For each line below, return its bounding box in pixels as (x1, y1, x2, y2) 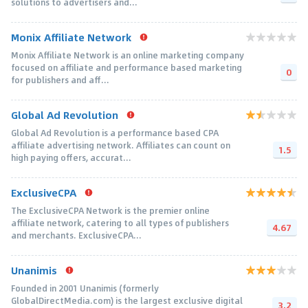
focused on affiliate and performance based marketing (11, 60, 242, 74)
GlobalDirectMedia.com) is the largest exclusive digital (11, 294, 243, 307)
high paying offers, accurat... (11, 151, 131, 164)
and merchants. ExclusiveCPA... (11, 228, 142, 241)
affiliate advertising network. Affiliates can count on (11, 138, 230, 151)
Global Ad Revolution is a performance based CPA (11, 126, 219, 139)
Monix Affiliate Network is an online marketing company (11, 48, 244, 61)
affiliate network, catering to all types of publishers (11, 216, 229, 229)
